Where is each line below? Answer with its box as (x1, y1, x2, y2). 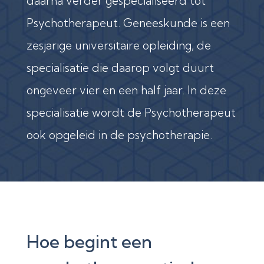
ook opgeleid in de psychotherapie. (26, 127, 212, 142)
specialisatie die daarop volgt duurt (26, 60, 214, 75)
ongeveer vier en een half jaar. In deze (26, 82, 226, 97)
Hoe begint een (26, 230, 152, 253)
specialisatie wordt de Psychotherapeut (26, 105, 236, 120)
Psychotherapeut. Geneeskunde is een (26, 15, 230, 30)
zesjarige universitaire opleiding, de (26, 38, 211, 52)
